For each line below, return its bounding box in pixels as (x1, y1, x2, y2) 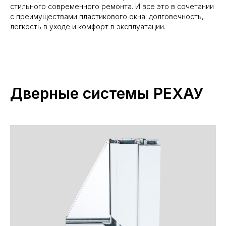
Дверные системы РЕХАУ (10, 84, 203, 103)
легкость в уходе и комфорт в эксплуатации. (10, 22, 165, 31)
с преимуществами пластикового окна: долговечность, (10, 12, 204, 21)
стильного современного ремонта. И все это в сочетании (10, 2, 214, 11)
